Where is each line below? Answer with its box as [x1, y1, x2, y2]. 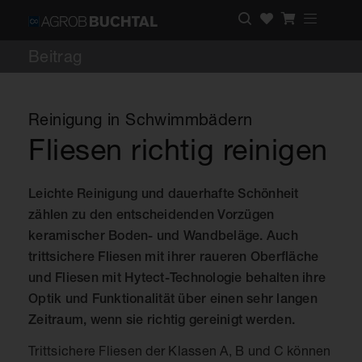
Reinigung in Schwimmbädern [28, 110, 253, 128]
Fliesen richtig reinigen [28, 132, 328, 166]
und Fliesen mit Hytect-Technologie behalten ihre [28, 270, 326, 285]
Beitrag [28, 47, 82, 65]
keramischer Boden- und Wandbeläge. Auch [28, 228, 298, 243]
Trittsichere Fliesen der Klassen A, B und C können [28, 343, 331, 358]
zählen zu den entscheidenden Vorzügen [28, 207, 275, 222]
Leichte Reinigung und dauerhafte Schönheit [28, 186, 299, 201]
